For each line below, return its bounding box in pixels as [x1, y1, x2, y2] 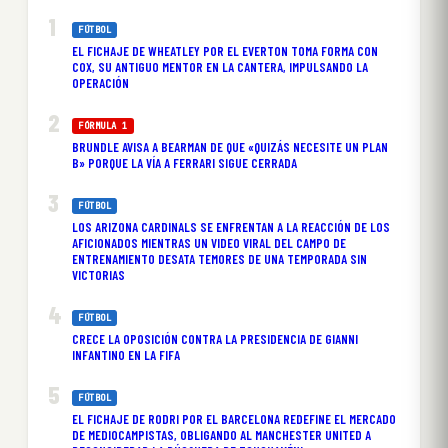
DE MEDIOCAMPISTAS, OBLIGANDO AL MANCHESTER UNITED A [72, 427, 371, 444]
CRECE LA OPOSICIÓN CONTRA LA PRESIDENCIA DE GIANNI [72, 331, 358, 348]
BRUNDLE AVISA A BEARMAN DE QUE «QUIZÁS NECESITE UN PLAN [72, 139, 388, 156]
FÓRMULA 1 [78, 120, 128, 133]
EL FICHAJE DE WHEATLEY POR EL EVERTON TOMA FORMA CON [72, 43, 378, 60]
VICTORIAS [72, 267, 125, 284]
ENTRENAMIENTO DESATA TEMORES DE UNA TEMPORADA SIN [72, 251, 367, 268]
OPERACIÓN [72, 75, 129, 92]
